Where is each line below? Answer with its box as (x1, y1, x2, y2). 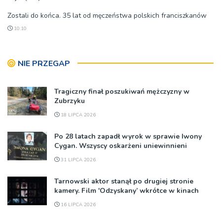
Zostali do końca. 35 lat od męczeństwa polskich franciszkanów (7, 11, 207, 21)
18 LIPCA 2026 (59, 111, 96, 119)
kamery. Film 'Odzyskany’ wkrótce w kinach (54, 186, 199, 196)
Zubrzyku (54, 96, 85, 106)
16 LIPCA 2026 (59, 201, 96, 209)
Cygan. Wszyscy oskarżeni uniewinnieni (54, 141, 187, 151)
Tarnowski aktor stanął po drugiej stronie (54, 177, 193, 186)
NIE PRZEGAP (18, 58, 70, 70)
